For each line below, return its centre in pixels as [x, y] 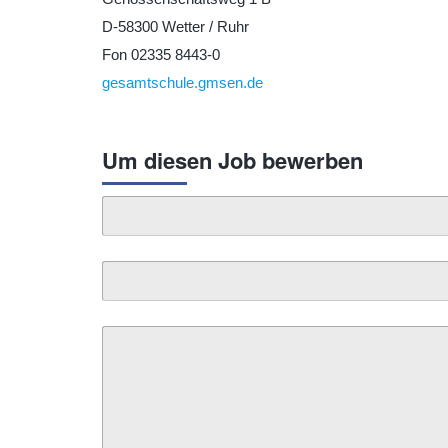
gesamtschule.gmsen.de [182, 83]
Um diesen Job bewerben [232, 160]
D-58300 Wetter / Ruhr [175, 27]
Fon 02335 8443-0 [161, 55]
